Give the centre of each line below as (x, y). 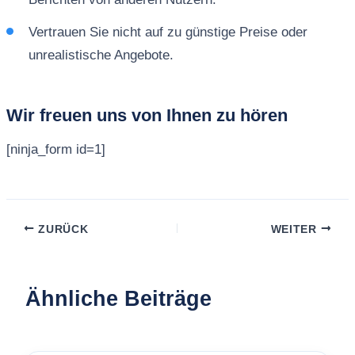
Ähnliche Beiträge (118, 299)
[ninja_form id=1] (55, 150)
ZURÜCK (61, 229)
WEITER (296, 229)
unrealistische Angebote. (101, 55)
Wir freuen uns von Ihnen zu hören (147, 116)
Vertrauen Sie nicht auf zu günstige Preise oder (168, 32)
